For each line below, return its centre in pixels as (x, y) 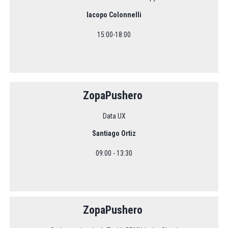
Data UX (114, 116)
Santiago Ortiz (114, 133)
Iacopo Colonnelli (114, 15)
